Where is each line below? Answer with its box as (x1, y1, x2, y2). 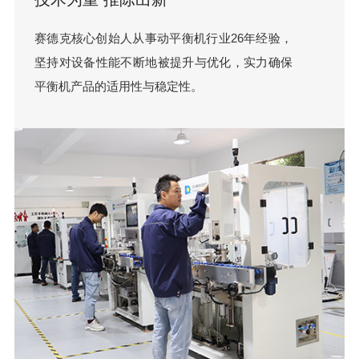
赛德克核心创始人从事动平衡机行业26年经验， (34, 31, 293, 46)
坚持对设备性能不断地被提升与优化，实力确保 (34, 55, 293, 70)
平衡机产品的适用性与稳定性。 (34, 79, 203, 94)
